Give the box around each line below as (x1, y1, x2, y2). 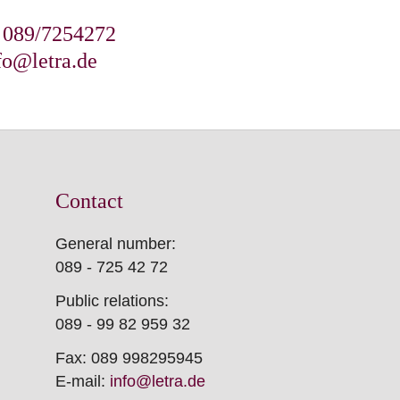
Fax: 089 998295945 (55, 349, 203, 368)
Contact (55, 189, 123, 213)
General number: (55, 235, 176, 254)
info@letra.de (110, 372, 205, 391)
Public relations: (55, 292, 169, 311)
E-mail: (55, 372, 110, 391)
